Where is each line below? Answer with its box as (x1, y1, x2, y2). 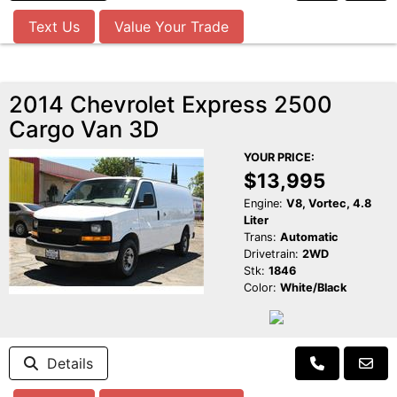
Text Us (28, 18, 80, 36)
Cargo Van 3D (9, 115, 159, 144)
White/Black (279, 281, 346, 295)
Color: (243, 281, 276, 295)
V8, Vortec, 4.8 (285, 197, 371, 211)
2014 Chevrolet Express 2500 (9, 90, 332, 119)
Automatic (279, 230, 339, 245)
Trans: (243, 230, 276, 245)
